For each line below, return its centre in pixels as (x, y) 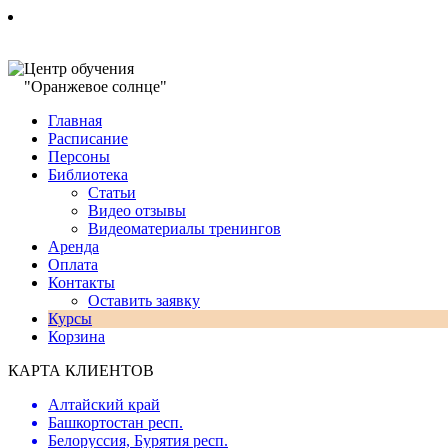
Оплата (73, 264)
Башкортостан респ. (115, 422)
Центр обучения (79, 68)
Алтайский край (104, 404)
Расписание (88, 138)
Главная (75, 120)
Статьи (112, 192)
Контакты (81, 282)
